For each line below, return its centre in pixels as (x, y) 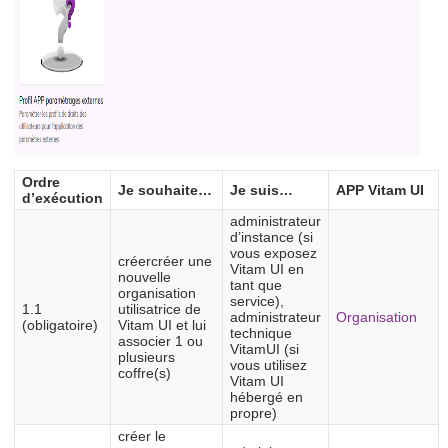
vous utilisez (268, 365)
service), (257, 301)
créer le (142, 436)
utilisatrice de (159, 309)
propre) (253, 413)
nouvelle (144, 277)
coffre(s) (144, 373)
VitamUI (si (264, 349)
